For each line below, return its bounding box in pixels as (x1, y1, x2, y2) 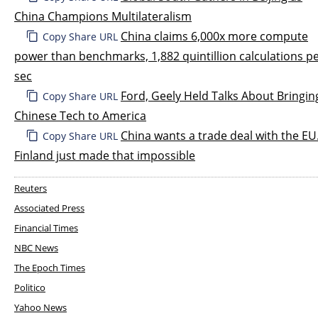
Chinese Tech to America (14, 107, 146, 124)
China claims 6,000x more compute (121, 28, 308, 44)
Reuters (14, 181, 47, 194)
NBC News (14, 241, 58, 254)
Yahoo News (14, 300, 67, 314)
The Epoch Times (14, 261, 85, 274)
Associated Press (14, 201, 84, 214)
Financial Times (14, 221, 78, 234)
